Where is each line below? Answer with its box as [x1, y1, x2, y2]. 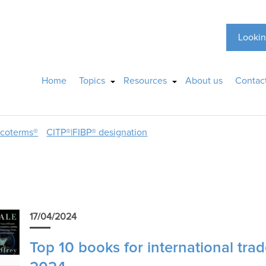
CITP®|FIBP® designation [46, 128, 148, 138]
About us [185, 76, 223, 86]
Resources [123, 76, 167, 86]
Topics [79, 76, 106, 86]
